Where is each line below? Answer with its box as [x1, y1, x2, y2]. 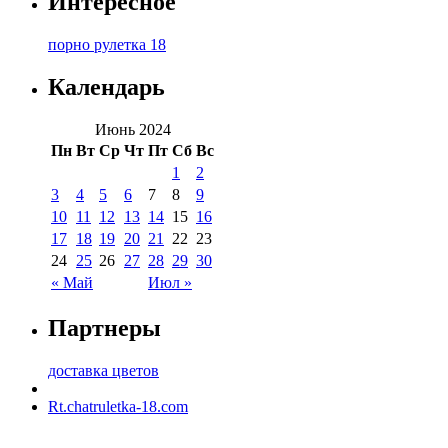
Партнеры [48, 314, 161, 341]
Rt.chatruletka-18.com [48, 397, 188, 415]
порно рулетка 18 [48, 35, 166, 53]
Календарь [48, 73, 165, 100]
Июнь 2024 [94, 120, 171, 138]
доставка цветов [48, 361, 159, 379]
